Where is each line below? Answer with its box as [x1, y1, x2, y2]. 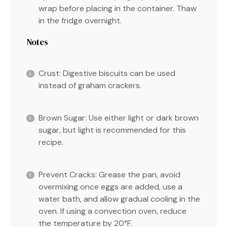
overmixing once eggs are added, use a [39, 181, 182, 192]
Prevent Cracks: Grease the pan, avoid [39, 169, 180, 180]
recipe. [39, 136, 63, 147]
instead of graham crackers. [39, 80, 141, 91]
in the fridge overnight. [39, 15, 122, 26]
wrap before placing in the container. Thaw [39, 3, 197, 14]
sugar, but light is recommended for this [39, 124, 186, 135]
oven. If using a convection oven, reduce [39, 205, 186, 216]
